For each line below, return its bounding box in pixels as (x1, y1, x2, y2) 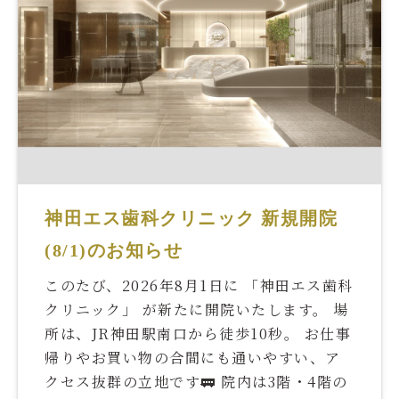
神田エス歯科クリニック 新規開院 (45, 208, 338, 229)
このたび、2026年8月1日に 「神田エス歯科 (45, 275, 354, 297)
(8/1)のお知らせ (45, 240, 183, 261)
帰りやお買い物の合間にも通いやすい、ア (45, 347, 341, 369)
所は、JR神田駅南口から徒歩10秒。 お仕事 (45, 323, 351, 345)
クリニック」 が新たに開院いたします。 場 (45, 299, 349, 321)
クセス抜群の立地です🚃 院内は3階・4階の (45, 371, 348, 393)
